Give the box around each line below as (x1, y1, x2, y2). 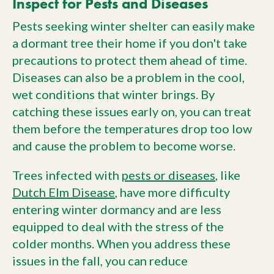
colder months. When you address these (12, 236, 231, 251)
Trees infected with (12, 168, 122, 183)
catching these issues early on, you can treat (12, 104, 251, 119)
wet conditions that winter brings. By (12, 87, 215, 102)
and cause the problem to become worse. (12, 138, 235, 154)
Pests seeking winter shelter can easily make (12, 18, 255, 34)
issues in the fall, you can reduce (12, 253, 188, 268)
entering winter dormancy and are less (12, 202, 221, 217)
